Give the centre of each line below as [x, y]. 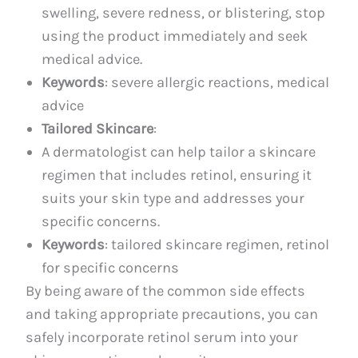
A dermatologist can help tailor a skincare [179, 151]
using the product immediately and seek [175, 36]
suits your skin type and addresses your [173, 198]
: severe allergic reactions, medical [217, 82]
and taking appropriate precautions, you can [172, 314]
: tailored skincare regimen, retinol [217, 244]
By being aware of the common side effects [166, 290]
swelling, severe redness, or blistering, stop [184, 12]
